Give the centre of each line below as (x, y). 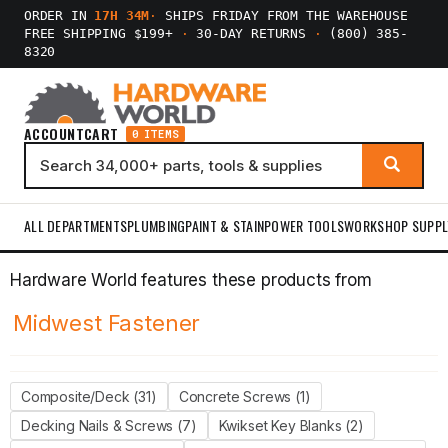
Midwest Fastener (107, 323)
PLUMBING (156, 225)
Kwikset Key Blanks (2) (291, 425)
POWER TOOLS (304, 225)
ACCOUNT (54, 133)
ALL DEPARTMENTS (76, 225)
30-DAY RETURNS (251, 33)
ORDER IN (59, 15)
